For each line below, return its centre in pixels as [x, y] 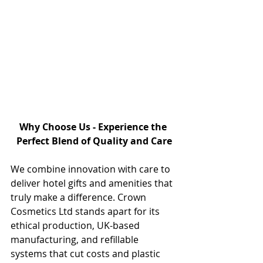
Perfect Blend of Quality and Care [94, 141]
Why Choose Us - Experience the [94, 127]
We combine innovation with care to [92, 169]
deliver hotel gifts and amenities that [93, 183]
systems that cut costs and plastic [87, 253]
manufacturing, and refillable [76, 239]
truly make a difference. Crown [80, 197]
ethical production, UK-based [76, 225]
